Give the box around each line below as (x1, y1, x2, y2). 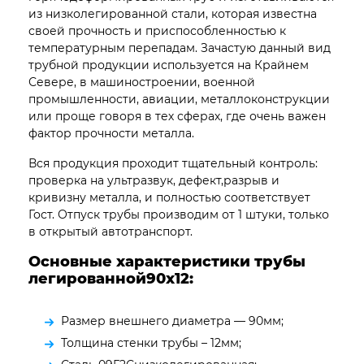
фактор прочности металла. (28, 125, 194, 141)
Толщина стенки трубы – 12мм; (61, 335, 241, 350)
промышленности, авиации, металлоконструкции (28, 91, 330, 106)
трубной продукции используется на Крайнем (28, 57, 309, 72)
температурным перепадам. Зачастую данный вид (28, 40, 331, 55)
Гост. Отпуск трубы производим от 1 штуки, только (28, 206, 329, 222)
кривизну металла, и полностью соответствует (28, 189, 310, 205)
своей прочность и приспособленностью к (28, 23, 286, 38)
